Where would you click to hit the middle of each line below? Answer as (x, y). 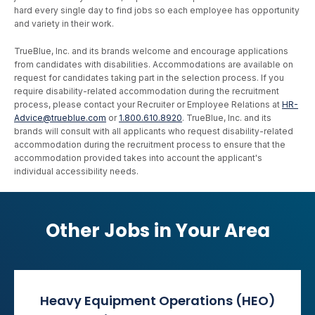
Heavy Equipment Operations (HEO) (157, 301)
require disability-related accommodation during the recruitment (147, 91)
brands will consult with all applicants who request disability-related (154, 131)
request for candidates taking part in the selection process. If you (149, 78)
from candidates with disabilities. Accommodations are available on (154, 64)
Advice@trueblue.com (60, 118)
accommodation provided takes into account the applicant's (138, 158)
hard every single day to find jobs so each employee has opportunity (157, 10)
